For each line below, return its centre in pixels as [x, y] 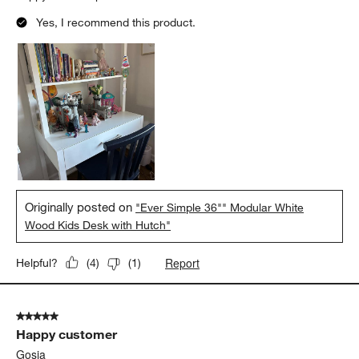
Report [183, 262]
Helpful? [37, 262]
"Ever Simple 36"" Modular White [220, 207]
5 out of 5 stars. [56, 316]
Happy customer [67, 334]
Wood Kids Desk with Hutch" [98, 225]
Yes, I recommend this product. [116, 22]
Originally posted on [81, 206]
